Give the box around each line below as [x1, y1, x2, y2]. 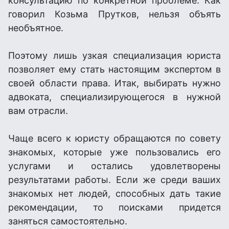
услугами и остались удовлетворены [8, 161, 221, 171]
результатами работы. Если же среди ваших [8, 174, 221, 185]
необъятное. [8, 22, 63, 33]
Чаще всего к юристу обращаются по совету [8, 133, 221, 144]
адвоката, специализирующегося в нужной [8, 91, 221, 102]
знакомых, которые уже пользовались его [8, 147, 221, 157]
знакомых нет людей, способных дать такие [8, 188, 221, 199]
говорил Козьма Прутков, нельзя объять [8, 9, 221, 19]
